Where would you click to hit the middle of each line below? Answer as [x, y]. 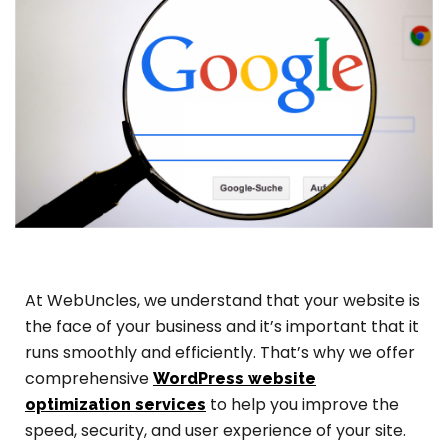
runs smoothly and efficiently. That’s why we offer [220, 353]
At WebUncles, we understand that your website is [222, 301]
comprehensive [89, 379]
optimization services [115, 405]
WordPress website [234, 379]
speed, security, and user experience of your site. [215, 431]
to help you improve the [302, 405]
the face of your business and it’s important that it [222, 327]
